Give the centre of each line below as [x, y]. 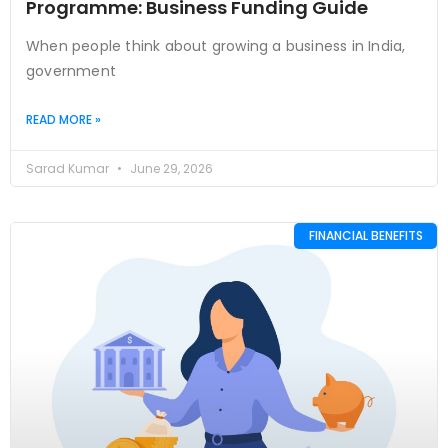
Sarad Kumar [69, 168]
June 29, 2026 [170, 168]
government [71, 70]
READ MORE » [63, 119]
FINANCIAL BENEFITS [365, 235]
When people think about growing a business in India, [216, 45]
